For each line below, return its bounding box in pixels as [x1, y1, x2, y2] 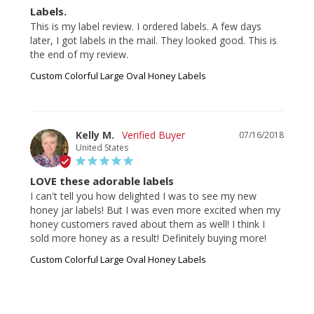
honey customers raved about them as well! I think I [30, 217, 265, 231]
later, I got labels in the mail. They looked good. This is [30, 33, 277, 47]
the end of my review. [30, 47, 128, 61]
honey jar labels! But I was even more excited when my [30, 203, 280, 217]
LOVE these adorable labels [30, 173, 174, 188]
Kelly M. [76, 128, 114, 142]
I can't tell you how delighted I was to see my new [30, 189, 257, 203]
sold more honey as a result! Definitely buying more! [30, 231, 266, 245]
